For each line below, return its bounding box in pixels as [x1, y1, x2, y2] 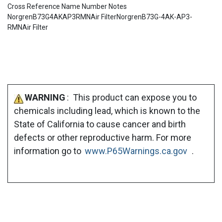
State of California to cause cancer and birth [14, 119, 186, 130]
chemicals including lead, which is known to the [14, 106, 200, 116]
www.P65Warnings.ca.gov [85, 146, 187, 157]
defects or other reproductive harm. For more [14, 132, 191, 143]
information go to [14, 146, 83, 157]
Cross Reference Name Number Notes [7, 2, 127, 11]
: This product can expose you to [67, 92, 197, 103]
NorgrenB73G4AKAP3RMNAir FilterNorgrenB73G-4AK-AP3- [7, 13, 192, 21]
